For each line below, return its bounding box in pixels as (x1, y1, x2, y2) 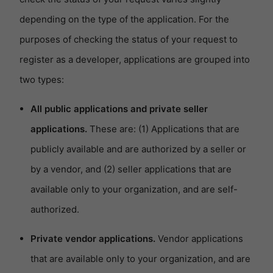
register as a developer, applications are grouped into (19, 54, 250, 66)
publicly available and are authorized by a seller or (30, 143, 246, 155)
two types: (19, 74, 64, 86)
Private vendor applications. (30, 233, 155, 245)
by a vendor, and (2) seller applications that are (30, 163, 232, 175)
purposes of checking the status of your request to (19, 34, 238, 46)
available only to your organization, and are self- (30, 183, 238, 196)
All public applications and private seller (30, 103, 208, 115)
